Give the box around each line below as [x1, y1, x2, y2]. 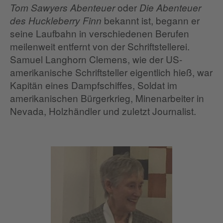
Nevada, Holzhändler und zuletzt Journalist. [10, 104, 196, 117]
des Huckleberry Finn [10, 13, 102, 27]
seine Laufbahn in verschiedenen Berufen [10, 26, 189, 40]
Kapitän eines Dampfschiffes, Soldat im [10, 78, 177, 92]
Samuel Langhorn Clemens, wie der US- [10, 52, 182, 66]
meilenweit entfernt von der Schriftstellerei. [10, 39, 190, 53]
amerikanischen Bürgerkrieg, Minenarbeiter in [10, 91, 204, 105]
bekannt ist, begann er [102, 13, 200, 27]
